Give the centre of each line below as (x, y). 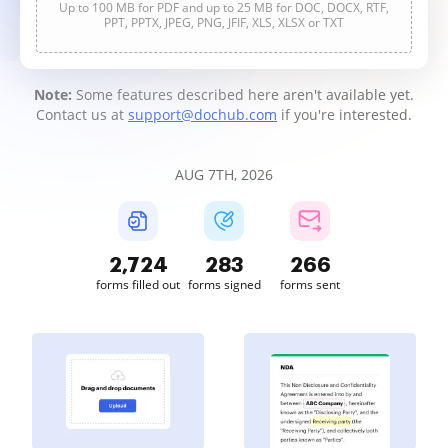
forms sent (310, 284)
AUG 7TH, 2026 (224, 174)
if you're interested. (344, 114)
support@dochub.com (202, 114)
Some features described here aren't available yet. (243, 94)
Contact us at (82, 114)
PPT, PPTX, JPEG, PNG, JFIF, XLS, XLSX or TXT (224, 22)
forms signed (224, 284)
